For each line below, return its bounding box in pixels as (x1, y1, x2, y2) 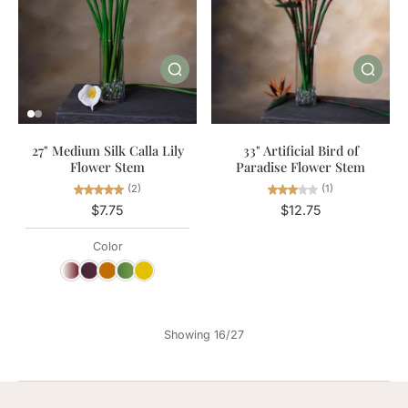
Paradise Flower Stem (236, 158, 365, 177)
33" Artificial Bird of (242, 141, 359, 160)
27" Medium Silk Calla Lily (31, 141, 184, 160)
